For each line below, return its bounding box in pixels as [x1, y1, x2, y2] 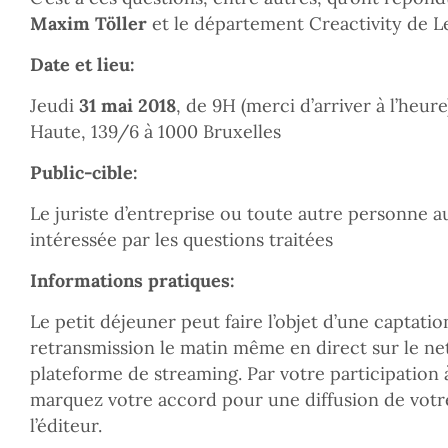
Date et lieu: [30, 53, 135, 76]
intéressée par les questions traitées [30, 228, 333, 251]
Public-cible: [30, 161, 138, 184]
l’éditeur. [30, 414, 102, 437]
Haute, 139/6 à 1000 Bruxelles [30, 120, 281, 143]
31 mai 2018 [79, 94, 176, 117]
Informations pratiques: [30, 269, 235, 292]
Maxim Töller [30, 12, 147, 35]
